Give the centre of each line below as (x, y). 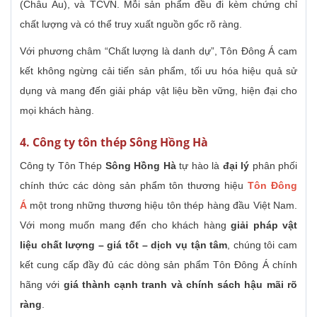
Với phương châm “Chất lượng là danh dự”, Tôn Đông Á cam (158, 51)
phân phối (275, 166)
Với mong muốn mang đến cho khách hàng (125, 225)
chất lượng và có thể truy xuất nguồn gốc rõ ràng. (131, 24)
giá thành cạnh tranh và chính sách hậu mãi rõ (180, 285)
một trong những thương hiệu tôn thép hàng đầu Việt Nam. (162, 206)
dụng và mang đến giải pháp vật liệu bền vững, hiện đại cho (158, 91)
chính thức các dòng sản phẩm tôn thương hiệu (134, 186)
